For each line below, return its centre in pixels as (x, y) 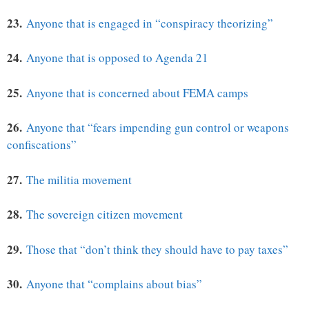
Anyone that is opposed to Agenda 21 (117, 58)
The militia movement (79, 179)
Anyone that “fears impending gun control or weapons (158, 128)
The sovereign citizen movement (104, 215)
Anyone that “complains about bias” (114, 284)
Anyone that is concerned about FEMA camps (137, 92)
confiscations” (42, 145)
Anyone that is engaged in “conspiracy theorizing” (150, 23)
